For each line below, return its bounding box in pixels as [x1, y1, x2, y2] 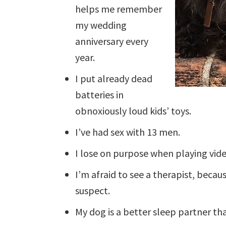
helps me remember [75, 3, 162, 16]
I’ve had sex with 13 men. [75, 126, 181, 139]
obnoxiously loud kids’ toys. [75, 104, 192, 118]
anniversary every [75, 35, 149, 48]
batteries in [75, 88, 124, 101]
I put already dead [75, 72, 153, 85]
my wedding [75, 19, 127, 32]
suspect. [75, 184, 110, 197]
